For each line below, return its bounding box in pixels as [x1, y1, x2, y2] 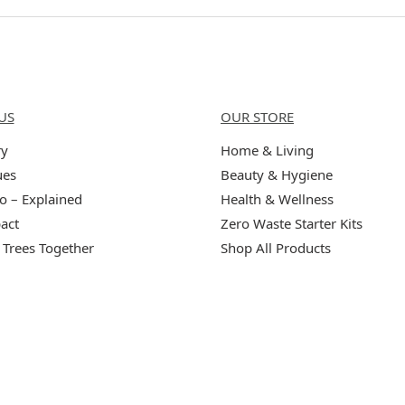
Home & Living [221, 140, 314, 159]
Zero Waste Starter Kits [221, 213, 363, 232]
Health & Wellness [221, 189, 334, 208]
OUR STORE [221, 107, 294, 126]
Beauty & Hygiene [221, 165, 333, 184]
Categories [221, 76, 295, 94]
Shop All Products [221, 238, 331, 257]
